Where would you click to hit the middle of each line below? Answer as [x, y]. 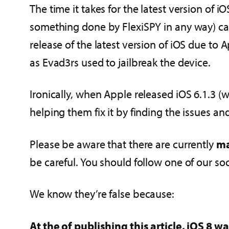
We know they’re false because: [102, 194]
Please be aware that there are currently [123, 144]
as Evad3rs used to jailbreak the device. [120, 62]
